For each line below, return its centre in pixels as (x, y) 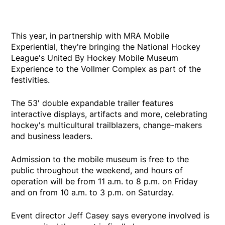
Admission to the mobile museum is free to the (100, 159)
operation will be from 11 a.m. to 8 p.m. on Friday (105, 182)
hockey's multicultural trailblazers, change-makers (107, 125)
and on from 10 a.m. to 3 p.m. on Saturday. (93, 193)
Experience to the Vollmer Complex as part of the (106, 69)
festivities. (31, 80)
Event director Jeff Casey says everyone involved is (110, 216)
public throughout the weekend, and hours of (97, 171)
